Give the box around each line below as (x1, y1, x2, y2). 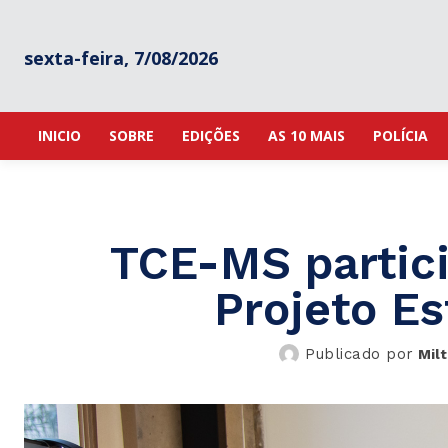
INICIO (38, 126, 81, 145)
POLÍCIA (373, 126, 428, 145)
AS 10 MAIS (268, 126, 345, 145)
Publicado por (305, 345, 414, 364)
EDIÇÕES (182, 126, 240, 145)
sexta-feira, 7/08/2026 (24, 45, 218, 70)
